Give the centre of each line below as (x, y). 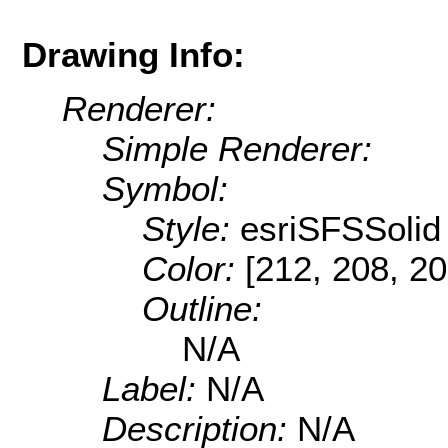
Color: (193, 269)
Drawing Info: (133, 54)
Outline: (202, 309)
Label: (154, 389)
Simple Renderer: (237, 149)
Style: (191, 229)
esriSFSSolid (340, 229)
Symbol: (165, 189)
